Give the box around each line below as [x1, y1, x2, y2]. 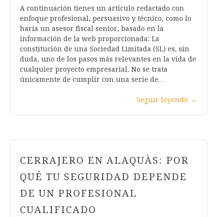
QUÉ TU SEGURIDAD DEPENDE [20, 171, 187, 183]
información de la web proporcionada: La [20, 35, 159, 43]
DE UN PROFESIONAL [20, 187, 137, 200]
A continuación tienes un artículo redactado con [20, 4, 184, 13]
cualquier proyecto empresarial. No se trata [20, 65, 168, 74]
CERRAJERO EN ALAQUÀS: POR [20, 155, 189, 167]
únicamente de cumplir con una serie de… [20, 76, 165, 84]
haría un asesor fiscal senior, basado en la [20, 25, 164, 33]
